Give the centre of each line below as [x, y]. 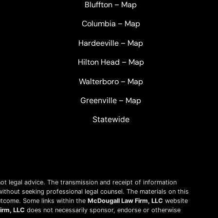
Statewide [111, 119]
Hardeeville [99, 43]
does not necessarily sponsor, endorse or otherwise [102, 210]
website [175, 200]
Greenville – [103, 100]
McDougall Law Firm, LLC [125, 200]
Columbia [99, 24]
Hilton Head [99, 62]
